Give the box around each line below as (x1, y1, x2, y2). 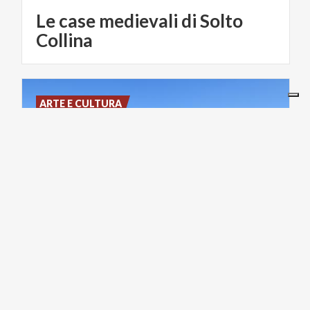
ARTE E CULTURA (39, 97, 122, 109)
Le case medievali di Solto (36, 9, 243, 32)
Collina (36, 28, 93, 51)
